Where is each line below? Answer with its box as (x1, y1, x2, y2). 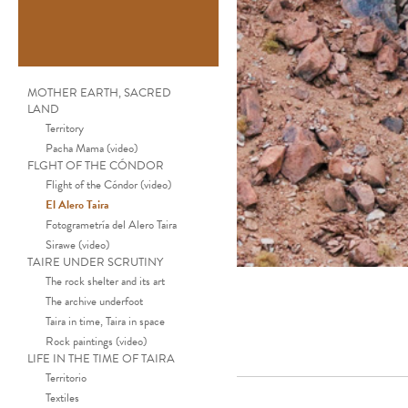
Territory (46, 118, 84, 138)
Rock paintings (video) (46, 331, 147, 351)
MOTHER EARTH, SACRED (27, 83, 171, 102)
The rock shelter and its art (46, 271, 165, 291)
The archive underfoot (46, 291, 143, 311)
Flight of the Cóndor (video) (46, 175, 171, 194)
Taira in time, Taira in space (46, 311, 165, 331)
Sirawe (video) (46, 235, 109, 254)
